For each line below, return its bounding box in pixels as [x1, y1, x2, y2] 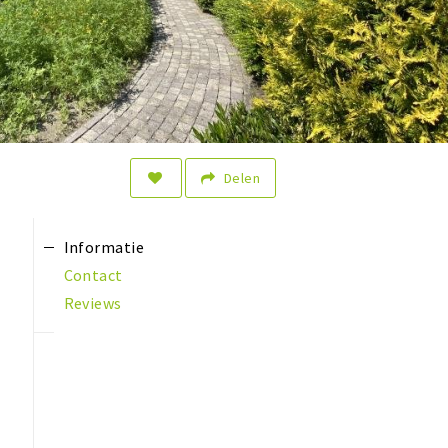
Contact [63, 265, 123, 286]
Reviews [63, 293, 122, 314]
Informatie [63, 237, 145, 258]
